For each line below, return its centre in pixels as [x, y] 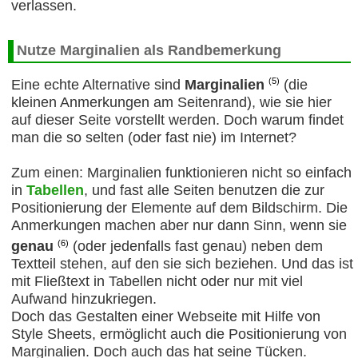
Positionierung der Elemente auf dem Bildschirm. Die [179, 208]
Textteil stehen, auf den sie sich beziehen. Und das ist [182, 264]
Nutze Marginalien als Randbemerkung [149, 51]
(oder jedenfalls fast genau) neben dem [195, 247]
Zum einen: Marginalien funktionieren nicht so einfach [181, 173]
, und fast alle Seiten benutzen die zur [204, 191]
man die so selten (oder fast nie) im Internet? [153, 138]
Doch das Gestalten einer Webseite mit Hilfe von [165, 317]
